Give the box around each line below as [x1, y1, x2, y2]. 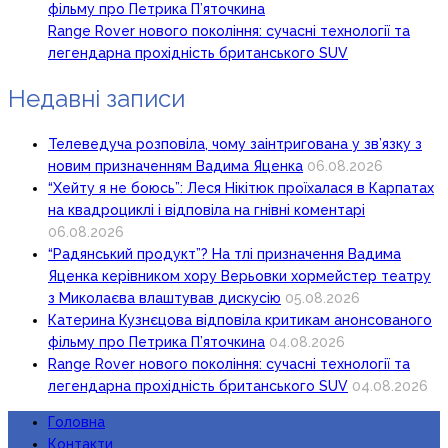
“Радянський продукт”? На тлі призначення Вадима [48, 246, 401, 263]
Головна [48, 414, 105, 431]
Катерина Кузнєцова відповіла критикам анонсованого [48, 312, 432, 329]
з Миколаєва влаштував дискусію [48, 290, 281, 307]
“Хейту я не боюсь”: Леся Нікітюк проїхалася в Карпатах [48, 180, 434, 197]
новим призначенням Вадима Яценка [48, 158, 303, 175]
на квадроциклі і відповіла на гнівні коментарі [48, 202, 365, 219]
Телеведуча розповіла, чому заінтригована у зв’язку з [48, 136, 422, 153]
